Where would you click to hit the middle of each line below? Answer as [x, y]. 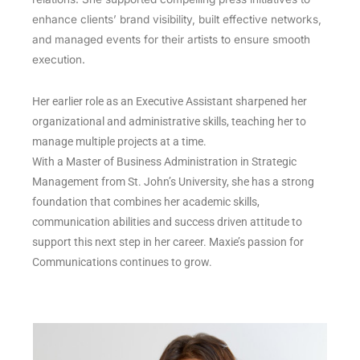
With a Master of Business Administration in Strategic [164, 161]
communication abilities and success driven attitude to [167, 221]
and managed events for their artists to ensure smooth [171, 40]
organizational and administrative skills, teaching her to [169, 121]
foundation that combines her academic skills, [146, 201]
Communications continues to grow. [122, 262]
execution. [60, 60]
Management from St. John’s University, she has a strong [173, 181]
